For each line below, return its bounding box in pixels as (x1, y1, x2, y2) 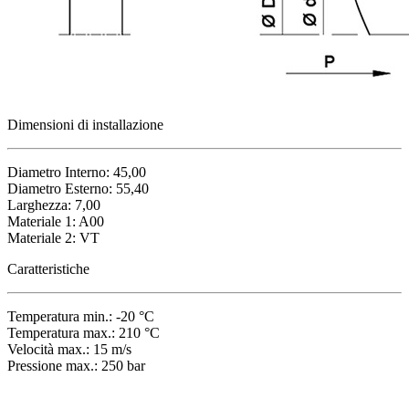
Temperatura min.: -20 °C (7, 308, 154, 324)
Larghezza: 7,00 (7, 196, 100, 213)
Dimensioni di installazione (7, 116, 163, 132)
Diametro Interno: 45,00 (7, 163, 146, 180)
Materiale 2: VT (7, 229, 100, 246)
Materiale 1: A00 (7, 213, 104, 229)
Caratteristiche (7, 260, 89, 277)
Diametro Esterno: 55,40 (7, 180, 149, 196)
